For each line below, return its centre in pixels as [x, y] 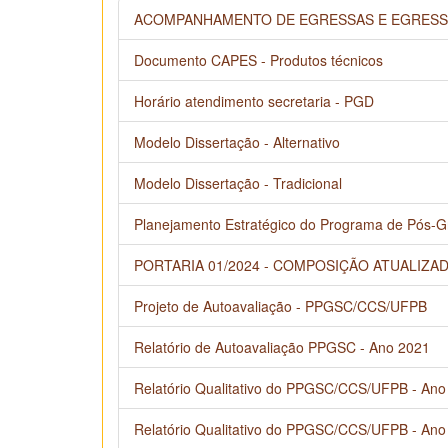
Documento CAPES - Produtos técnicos [258, 60]
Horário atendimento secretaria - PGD [254, 101]
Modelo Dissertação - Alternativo [237, 142]
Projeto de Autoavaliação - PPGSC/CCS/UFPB [280, 306]
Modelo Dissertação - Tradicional [238, 183]
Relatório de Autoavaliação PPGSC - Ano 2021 [282, 347]
